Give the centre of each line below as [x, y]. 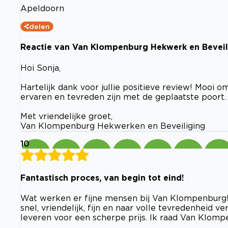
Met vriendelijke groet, [66, 116]
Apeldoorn [42, 8]
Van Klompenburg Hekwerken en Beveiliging [113, 125]
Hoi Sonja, [40, 67]
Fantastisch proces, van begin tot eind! [102, 177]
